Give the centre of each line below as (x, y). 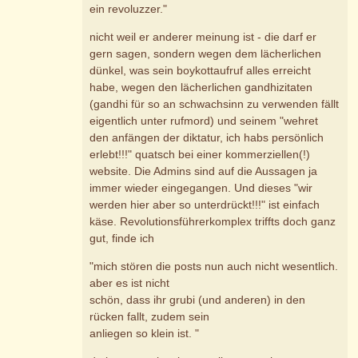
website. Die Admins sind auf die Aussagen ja (204, 171)
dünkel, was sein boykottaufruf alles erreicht (201, 71)
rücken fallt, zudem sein (150, 317)
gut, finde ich (122, 239)
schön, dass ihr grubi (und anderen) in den (198, 300)
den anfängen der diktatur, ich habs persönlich (207, 138)
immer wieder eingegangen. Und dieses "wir (201, 188)
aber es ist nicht (130, 283)
